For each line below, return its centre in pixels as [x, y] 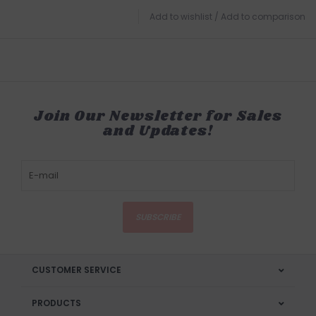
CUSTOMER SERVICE [77, 269]
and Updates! [158, 131]
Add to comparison [263, 16]
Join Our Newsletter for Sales [158, 116]
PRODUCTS [56, 303]
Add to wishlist [181, 16]
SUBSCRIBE [158, 217]
